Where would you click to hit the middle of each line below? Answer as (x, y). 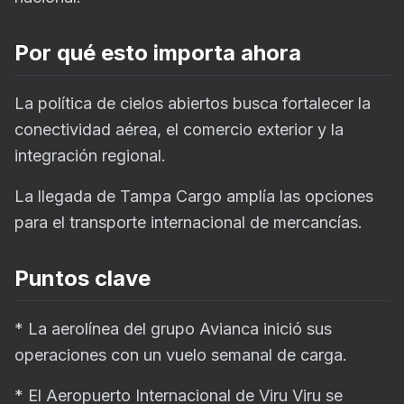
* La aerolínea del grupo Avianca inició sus (173, 329)
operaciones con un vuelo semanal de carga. (181, 355)
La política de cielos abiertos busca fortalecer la (193, 103)
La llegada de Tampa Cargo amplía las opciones (194, 196)
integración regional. (90, 156)
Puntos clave (83, 278)
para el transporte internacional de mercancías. (188, 222)
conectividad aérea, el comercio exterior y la (179, 129)
